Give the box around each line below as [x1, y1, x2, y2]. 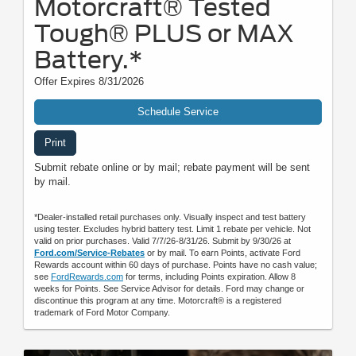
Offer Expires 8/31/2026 [34, 75, 144, 88]
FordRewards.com [51, 272, 123, 282]
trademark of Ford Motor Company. [34, 308, 170, 318]
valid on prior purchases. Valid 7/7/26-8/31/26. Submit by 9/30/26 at [34, 236, 291, 246]
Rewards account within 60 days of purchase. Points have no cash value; [34, 260, 317, 270]
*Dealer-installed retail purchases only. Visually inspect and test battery [34, 212, 306, 222]
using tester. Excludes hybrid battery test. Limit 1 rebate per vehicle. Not [34, 224, 311, 234]
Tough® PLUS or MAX [34, 19, 294, 48]
